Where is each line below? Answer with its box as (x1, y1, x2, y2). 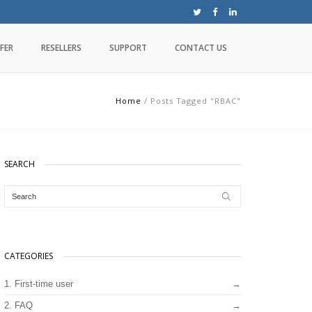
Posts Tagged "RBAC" (150, 95, 241, 106)
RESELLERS (41, 42, 81, 54)
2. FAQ (4, 300, 33, 311)
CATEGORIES (4, 250, 53, 262)
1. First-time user (4, 279, 73, 289)
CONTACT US (175, 42, 227, 54)
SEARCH (4, 158, 35, 170)
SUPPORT (109, 42, 147, 54)
